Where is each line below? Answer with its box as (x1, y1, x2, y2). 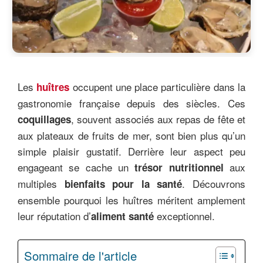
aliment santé (91, 208, 154, 223)
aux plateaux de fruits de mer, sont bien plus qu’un (18, 127, 245, 143)
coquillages (18, 112, 71, 126)
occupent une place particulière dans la (69, 79, 246, 94)
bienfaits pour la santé (64, 176, 183, 191)
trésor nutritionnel (134, 160, 224, 174)
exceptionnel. (154, 208, 215, 223)
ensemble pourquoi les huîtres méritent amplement (18, 192, 245, 207)
